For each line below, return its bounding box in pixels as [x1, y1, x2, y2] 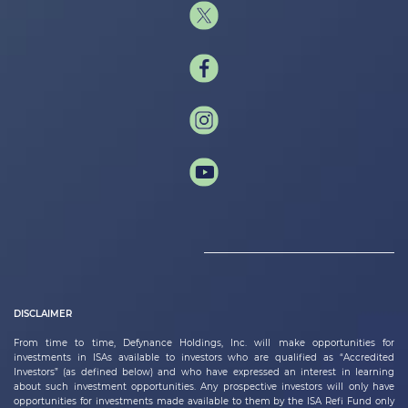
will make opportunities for [254, 337, 395, 349]
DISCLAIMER [14, 308, 72, 320]
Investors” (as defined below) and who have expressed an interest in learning [14, 366, 394, 378]
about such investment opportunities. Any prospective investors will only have [14, 381, 394, 393]
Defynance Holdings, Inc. [122, 337, 255, 349]
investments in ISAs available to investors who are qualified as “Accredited [14, 352, 394, 363]
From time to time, [14, 337, 123, 349]
